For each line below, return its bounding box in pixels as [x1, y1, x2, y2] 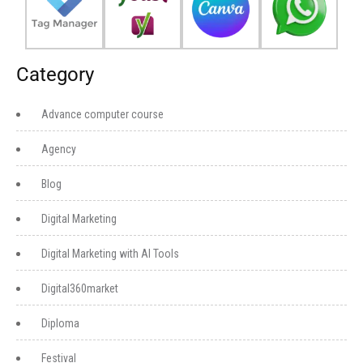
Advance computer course [41, 108, 164, 121]
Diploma [41, 317, 79, 330]
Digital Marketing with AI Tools [41, 247, 179, 260]
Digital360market [41, 282, 118, 295]
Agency [41, 143, 76, 156]
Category [16, 63, 94, 86]
